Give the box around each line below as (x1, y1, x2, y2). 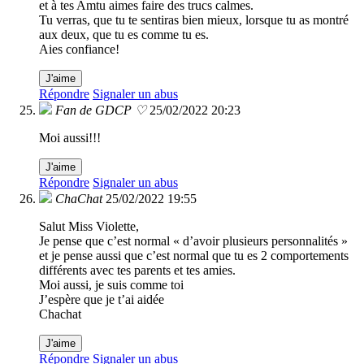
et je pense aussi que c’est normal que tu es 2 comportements (39, 249, 349, 263)
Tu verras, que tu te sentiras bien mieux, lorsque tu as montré (39, 13, 349, 28)
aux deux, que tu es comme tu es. (39, 28, 209, 42)
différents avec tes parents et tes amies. (39, 263, 236, 278)
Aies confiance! (39, 42, 119, 57)
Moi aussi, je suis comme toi (39, 278, 184, 292)
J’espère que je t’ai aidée (39, 292, 164, 307)
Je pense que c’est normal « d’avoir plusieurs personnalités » (39, 234, 348, 249)
